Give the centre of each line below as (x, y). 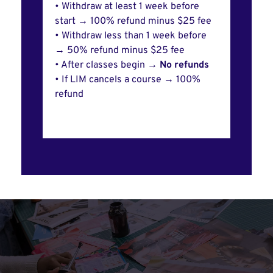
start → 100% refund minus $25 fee (134, 22)
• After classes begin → (106, 66)
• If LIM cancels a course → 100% (128, 80)
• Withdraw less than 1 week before (131, 36)
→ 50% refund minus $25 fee (121, 51)
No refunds (184, 66)
